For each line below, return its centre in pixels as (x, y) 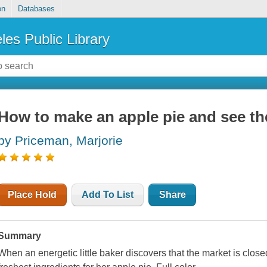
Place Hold (32, 195)
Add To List (108, 195)
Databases (36, 9)
